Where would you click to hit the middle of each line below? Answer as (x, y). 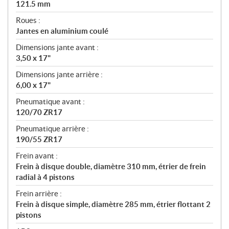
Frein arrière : (39, 193)
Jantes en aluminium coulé (62, 31)
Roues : (28, 20)
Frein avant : (37, 155)
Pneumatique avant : (50, 101)
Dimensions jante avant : (57, 47)
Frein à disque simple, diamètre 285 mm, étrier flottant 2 (113, 204)
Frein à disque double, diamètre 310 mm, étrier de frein (111, 166)
